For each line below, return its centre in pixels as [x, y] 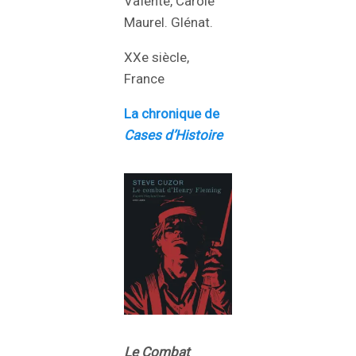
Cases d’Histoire [173, 135]
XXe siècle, [157, 57]
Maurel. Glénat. [168, 22]
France [144, 78]
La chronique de [172, 113]
